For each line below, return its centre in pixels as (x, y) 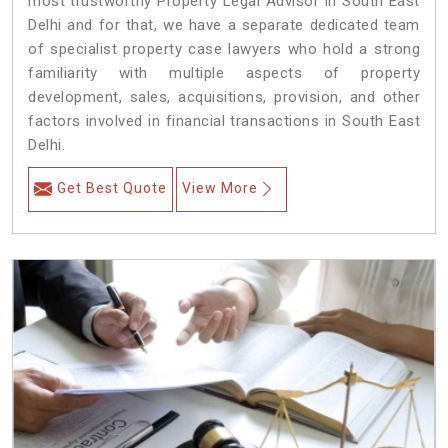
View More (220, 188)
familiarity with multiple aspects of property (224, 73)
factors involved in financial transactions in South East (224, 121)
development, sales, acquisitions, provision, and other (224, 97)
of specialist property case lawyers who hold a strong (224, 49)
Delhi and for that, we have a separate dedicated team (224, 25)
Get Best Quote (112, 188)
